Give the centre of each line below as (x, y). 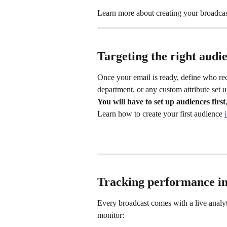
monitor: (111, 215)
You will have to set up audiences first (161, 101)
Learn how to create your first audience (161, 114)
